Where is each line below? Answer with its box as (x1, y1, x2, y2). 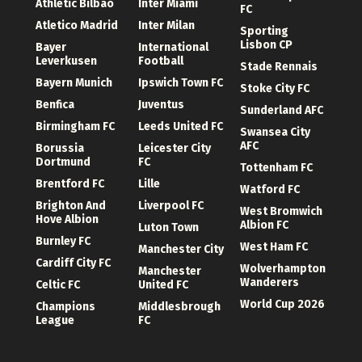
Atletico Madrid (36, 19, 118, 33)
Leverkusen (36, 54, 97, 69)
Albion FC (240, 218, 289, 233)
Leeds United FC (137, 120, 223, 134)
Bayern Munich (36, 76, 112, 90)
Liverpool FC (137, 199, 204, 213)
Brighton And (36, 199, 106, 213)
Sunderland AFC (240, 103, 324, 118)
